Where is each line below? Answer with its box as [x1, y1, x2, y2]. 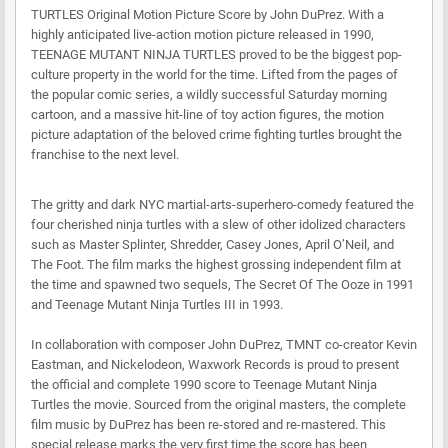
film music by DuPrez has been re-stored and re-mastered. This [31, 416, 386, 432]
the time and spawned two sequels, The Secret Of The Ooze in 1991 [31, 276, 414, 292]
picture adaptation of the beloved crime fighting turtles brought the [31, 126, 402, 142]
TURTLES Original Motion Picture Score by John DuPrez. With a [31, 6, 384, 22]
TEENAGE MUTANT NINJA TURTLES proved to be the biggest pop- [31, 46, 402, 62]
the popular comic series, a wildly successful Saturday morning [31, 86, 387, 102]
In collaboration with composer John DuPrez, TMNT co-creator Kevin [31, 336, 417, 352]
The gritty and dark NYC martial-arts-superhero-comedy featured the [31, 196, 414, 212]
